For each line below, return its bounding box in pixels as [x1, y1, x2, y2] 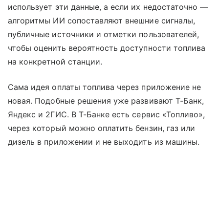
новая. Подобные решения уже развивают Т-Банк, [8, 96, 204, 106]
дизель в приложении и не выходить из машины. [8, 137, 202, 147]
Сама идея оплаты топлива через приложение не [8, 82, 201, 92]
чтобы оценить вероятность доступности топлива [8, 43, 206, 53]
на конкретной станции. [8, 57, 103, 67]
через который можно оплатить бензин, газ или [8, 123, 196, 133]
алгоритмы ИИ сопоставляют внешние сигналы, [8, 16, 196, 26]
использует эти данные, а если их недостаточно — [8, 2, 208, 12]
